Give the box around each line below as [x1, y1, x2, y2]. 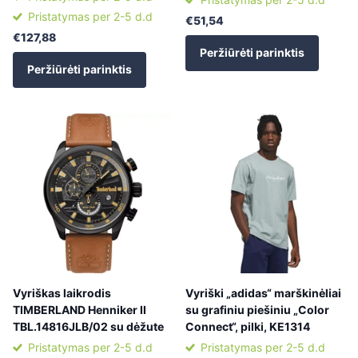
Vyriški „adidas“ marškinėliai [185, 285, 341, 300]
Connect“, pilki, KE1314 [185, 319, 310, 333]
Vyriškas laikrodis [13, 285, 111, 300]
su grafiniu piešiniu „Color [185, 302, 329, 316]
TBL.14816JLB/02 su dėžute [13, 319, 164, 333]
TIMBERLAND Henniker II [13, 302, 146, 316]
